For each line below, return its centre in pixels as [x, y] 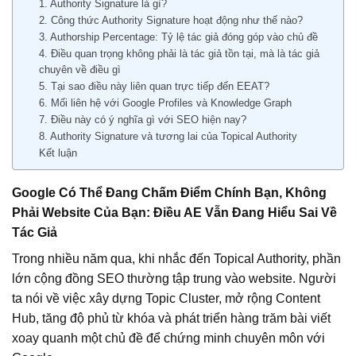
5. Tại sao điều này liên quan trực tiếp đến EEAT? [154, 86]
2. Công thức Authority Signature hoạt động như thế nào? [170, 20]
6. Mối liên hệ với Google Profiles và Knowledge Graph [165, 103]
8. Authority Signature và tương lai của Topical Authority [168, 136]
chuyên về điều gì [79, 69]
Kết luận [58, 153]
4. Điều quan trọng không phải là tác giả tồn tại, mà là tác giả [179, 53]
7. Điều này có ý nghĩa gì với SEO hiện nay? [142, 119]
